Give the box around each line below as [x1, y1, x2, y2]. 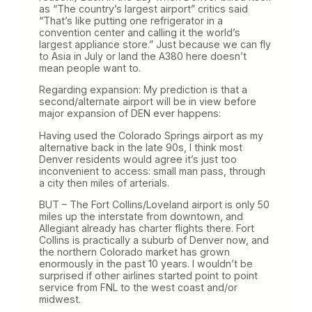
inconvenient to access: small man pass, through [39, 164, 265, 177]
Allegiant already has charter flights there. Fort [39, 221, 254, 234]
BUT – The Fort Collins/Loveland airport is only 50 [39, 198, 270, 210]
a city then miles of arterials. [39, 176, 169, 189]
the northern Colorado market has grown [39, 245, 230, 258]
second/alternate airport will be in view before [39, 95, 256, 108]
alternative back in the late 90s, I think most [39, 141, 242, 153]
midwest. [39, 292, 81, 305]
